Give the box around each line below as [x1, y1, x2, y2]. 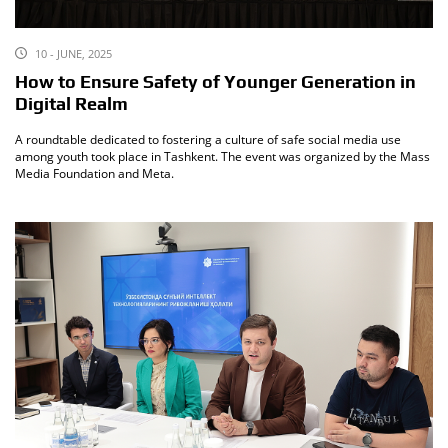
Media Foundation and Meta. [15, 164, 174, 182]
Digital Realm [15, 93, 128, 114]
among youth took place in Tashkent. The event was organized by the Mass [15, 147, 430, 165]
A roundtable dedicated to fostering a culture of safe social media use [15, 130, 401, 148]
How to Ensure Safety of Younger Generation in [15, 71, 416, 92]
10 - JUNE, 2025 [35, 45, 112, 61]
